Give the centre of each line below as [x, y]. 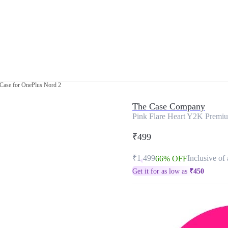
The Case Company [169, 106]
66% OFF [171, 159]
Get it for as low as [161, 171]
